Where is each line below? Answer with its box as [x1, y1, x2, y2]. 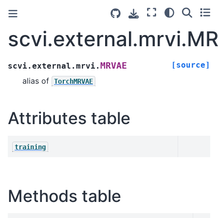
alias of [22, 75, 52, 86]
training [15, 143, 46, 151]
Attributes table [8, 108, 130, 128]
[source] [171, 60, 210, 70]
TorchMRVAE [54, 77, 93, 85]
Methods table [8, 185, 121, 206]
